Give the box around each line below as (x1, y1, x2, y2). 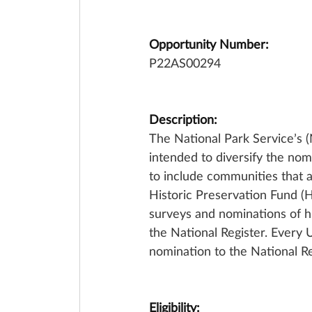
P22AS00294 (149, 55, 221, 70)
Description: (149, 111, 217, 127)
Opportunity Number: (149, 36, 269, 52)
